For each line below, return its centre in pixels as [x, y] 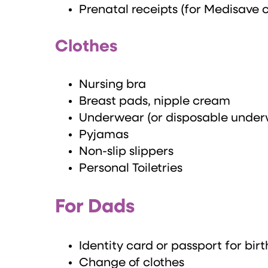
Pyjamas [104, 135]
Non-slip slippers [126, 152]
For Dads [95, 207]
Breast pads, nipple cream [155, 101]
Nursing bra [112, 85]
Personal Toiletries [131, 168]
